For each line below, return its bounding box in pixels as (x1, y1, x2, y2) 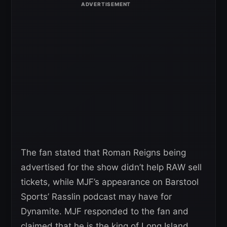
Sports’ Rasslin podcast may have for (21, 192, 172, 202)
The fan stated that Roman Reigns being (21, 147, 186, 158)
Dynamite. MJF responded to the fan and (21, 206, 188, 217)
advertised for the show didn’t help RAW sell (21, 162, 202, 173)
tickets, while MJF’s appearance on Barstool (21, 177, 199, 187)
